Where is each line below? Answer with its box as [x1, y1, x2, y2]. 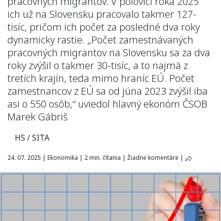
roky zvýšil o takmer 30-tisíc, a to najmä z [7, 59, 188, 72]
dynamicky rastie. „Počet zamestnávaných [7, 33, 193, 46]
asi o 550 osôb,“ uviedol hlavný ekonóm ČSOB [7, 97, 207, 110]
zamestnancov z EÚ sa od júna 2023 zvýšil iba [7, 84, 208, 98]
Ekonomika [47, 153, 78, 162]
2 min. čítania [83, 153, 122, 162]
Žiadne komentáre [127, 153, 179, 162]
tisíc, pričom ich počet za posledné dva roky [7, 20, 200, 34]
